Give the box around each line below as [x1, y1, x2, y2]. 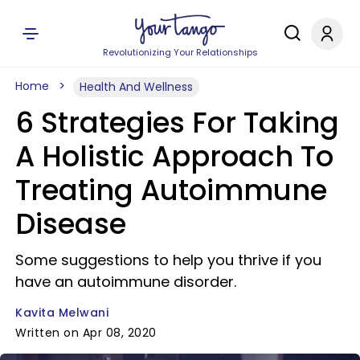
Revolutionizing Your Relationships [102, 46, 258, 59]
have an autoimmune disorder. [15, 272, 236, 292]
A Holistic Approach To [15, 137, 333, 176]
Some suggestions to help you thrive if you [15, 250, 321, 270]
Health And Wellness [80, 79, 193, 95]
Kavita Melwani [15, 305, 108, 321]
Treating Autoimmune [15, 170, 327, 210]
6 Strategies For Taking [15, 103, 339, 142]
